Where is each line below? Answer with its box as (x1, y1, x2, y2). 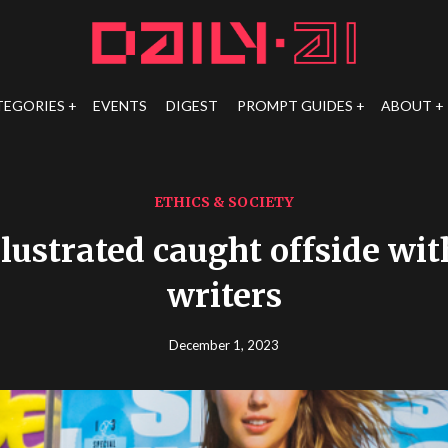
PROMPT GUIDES (236, 97, 353, 114)
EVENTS (92, 97, 147, 114)
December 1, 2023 (169, 337, 279, 353)
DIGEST (165, 97, 218, 114)
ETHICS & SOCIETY (154, 193, 294, 211)
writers (166, 276, 282, 316)
